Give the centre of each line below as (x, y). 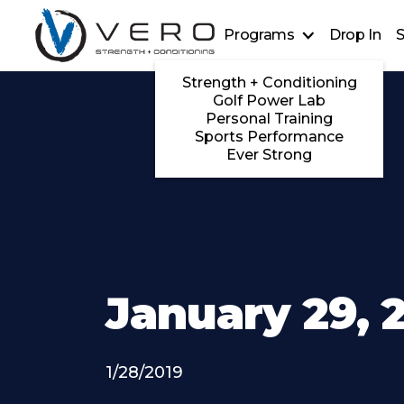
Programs (259, 35)
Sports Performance (270, 137)
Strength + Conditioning (269, 83)
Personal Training (270, 119)
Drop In (355, 35)
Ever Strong (270, 155)
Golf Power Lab (270, 101)
